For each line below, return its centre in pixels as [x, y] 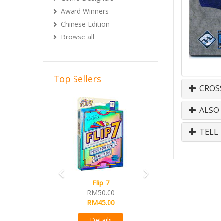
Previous [78, 100]
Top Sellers [77, 79]
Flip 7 [101, 183]
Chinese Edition [85, 24]
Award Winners [85, 11]
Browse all [77, 37]
